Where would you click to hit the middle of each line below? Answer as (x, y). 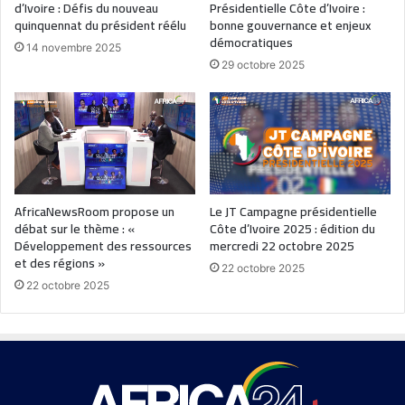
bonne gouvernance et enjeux (290, 25)
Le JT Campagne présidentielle (293, 211)
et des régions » (60, 263)
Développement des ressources (103, 245)
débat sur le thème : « (75, 228)
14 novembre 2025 (74, 47)
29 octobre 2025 (263, 64)
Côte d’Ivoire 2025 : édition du (292, 228)
